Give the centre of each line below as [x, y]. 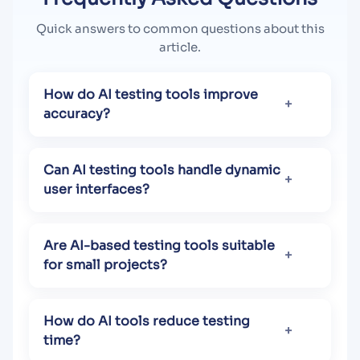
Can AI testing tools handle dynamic [162, 170]
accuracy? [77, 113]
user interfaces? [96, 189]
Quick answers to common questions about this [180, 28]
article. [180, 47]
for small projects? [105, 264]
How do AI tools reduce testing [147, 321]
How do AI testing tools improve [151, 94]
